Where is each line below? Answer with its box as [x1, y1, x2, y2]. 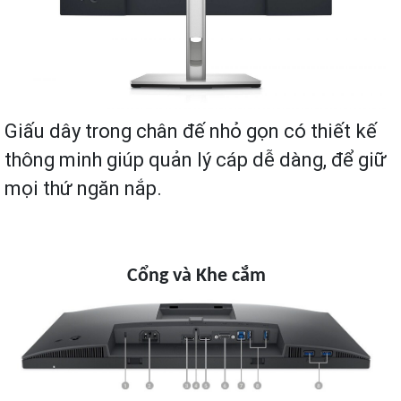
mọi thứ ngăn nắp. [4, 176, 162, 201]
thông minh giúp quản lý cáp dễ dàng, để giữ [4, 148, 387, 173]
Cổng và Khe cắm [126, 266, 266, 287]
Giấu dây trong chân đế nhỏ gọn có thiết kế [4, 119, 377, 144]
